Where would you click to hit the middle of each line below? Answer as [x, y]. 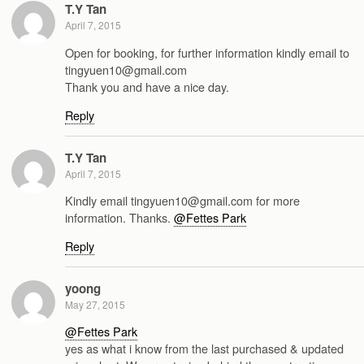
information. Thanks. [119, 218]
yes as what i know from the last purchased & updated [204, 349]
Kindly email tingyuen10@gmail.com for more [182, 201]
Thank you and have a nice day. [147, 86]
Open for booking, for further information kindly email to [207, 52]
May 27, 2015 [95, 304]
